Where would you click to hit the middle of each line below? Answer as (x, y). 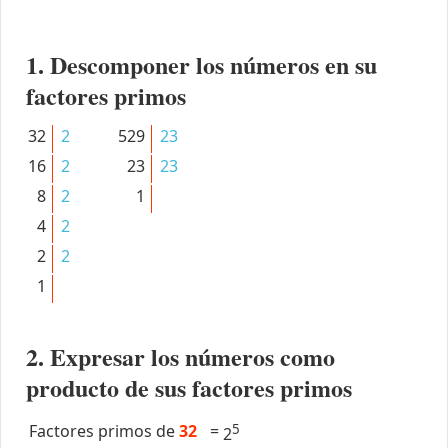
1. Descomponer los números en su (201, 64)
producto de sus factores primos (188, 387)
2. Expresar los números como (180, 356)
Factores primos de (103, 430)
